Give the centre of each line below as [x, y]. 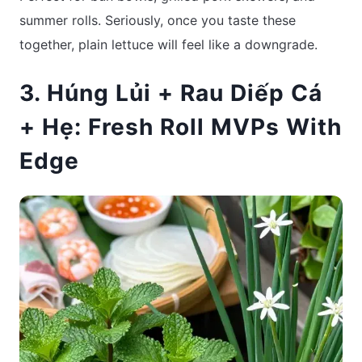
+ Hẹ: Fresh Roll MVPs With [181, 126]
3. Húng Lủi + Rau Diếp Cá [171, 93]
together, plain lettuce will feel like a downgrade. [168, 45]
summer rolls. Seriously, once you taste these [158, 21]
